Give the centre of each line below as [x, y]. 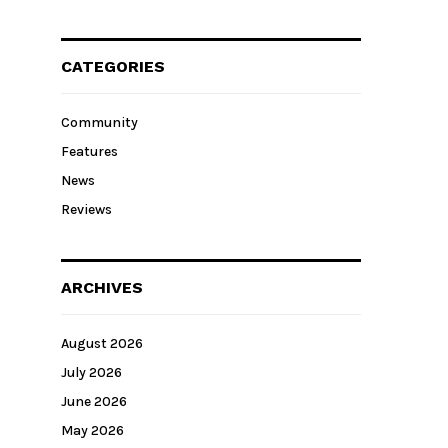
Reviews [86, 209]
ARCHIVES [102, 287]
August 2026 [102, 343]
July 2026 [91, 372]
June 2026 [94, 401]
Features [89, 151]
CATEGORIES [113, 66]
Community [99, 122]
